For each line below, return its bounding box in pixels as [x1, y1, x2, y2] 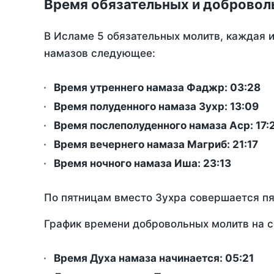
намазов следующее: [44, 47, 155, 60]
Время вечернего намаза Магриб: [54, 138, 232, 151]
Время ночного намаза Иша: [54, 157, 203, 170]
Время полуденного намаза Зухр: [54, 100, 230, 113]
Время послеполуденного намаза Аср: [54, 119, 256, 132]
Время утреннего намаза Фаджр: [54, 81, 230, 94]
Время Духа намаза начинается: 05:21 [54, 252, 254, 265]
